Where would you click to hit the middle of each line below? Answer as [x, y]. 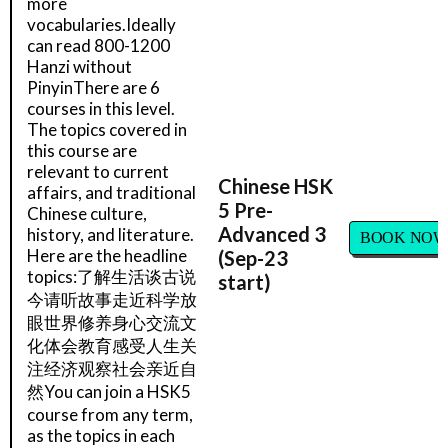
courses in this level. [101, 108]
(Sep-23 [253, 258]
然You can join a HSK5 [109, 391]
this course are [82, 150]
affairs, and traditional [111, 192]
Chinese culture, [87, 213]
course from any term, [110, 414]
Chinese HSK [275, 186]
